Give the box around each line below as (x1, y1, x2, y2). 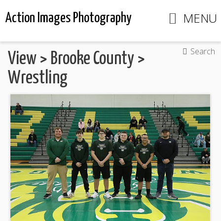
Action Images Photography (5, 11, 132, 25)
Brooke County (50, 50, 134, 68)
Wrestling (8, 69, 68, 87)
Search (190, 46, 215, 57)
